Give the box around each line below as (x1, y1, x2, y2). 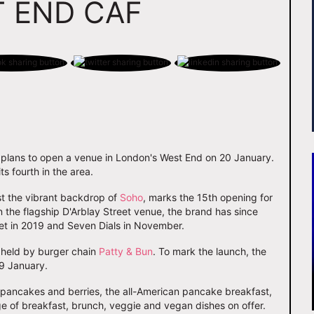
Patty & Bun (99, 245, 153, 258)
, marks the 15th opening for (143, 191, 273, 204)
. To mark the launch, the (153, 245, 266, 258)
